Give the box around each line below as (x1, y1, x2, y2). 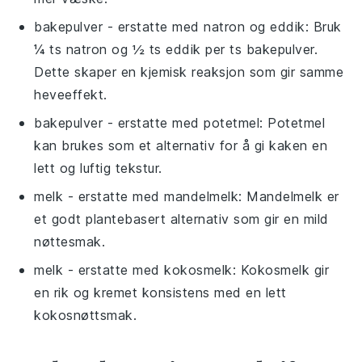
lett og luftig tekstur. (34, 159, 162, 176)
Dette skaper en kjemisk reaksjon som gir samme (34, 63, 344, 80)
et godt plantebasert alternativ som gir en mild (34, 210, 329, 227)
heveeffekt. (34, 86, 107, 103)
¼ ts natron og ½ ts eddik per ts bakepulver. (34, 40, 318, 57)
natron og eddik (204, 18, 305, 35)
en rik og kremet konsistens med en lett (34, 284, 287, 301)
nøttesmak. (34, 233, 106, 250)
